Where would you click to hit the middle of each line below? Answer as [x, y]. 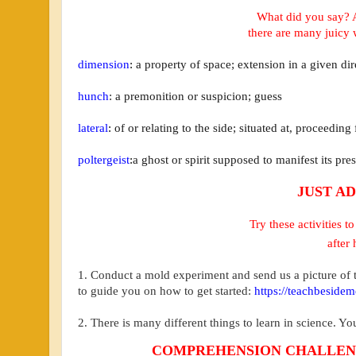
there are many [286, 32]
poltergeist [104, 159]
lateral [93, 128]
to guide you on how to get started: [166, 290]
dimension [104, 64]
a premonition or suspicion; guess [199, 96]
